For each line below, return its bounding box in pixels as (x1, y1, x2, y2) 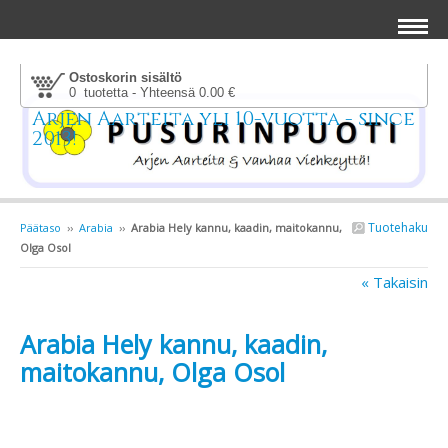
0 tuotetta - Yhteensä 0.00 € (69, 85, 235, 100)
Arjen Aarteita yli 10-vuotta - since (32, 105, 415, 132)
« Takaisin (361, 272, 428, 293)
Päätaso (20, 220, 61, 236)
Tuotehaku (365, 219, 428, 237)
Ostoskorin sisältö (69, 70, 182, 85)
